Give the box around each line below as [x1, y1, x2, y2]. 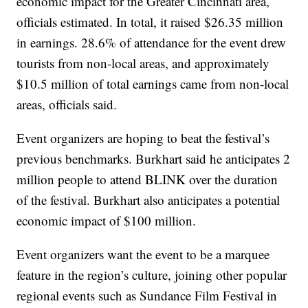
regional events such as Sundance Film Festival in [16, 286, 278, 304]
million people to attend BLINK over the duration [16, 170, 278, 188]
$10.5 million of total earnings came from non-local [16, 74, 289, 92]
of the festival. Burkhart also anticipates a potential [16, 190, 280, 208]
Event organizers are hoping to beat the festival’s [16, 129, 270, 146]
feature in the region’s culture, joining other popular [16, 265, 287, 283]
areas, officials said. [16, 95, 118, 113]
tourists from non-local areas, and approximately [16, 54, 270, 71]
